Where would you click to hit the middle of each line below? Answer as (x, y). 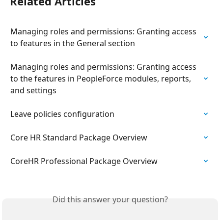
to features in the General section (73, 43)
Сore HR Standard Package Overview (79, 137)
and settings (33, 90)
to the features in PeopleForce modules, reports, (102, 78)
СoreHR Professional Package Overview (84, 161)
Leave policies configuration (62, 114)
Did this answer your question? (110, 199)
